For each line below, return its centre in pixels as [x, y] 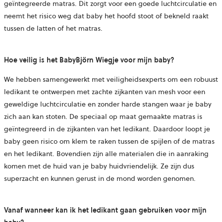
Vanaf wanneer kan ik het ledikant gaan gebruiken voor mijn [105, 210]
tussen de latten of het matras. [53, 28]
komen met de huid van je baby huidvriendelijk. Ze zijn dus [99, 166]
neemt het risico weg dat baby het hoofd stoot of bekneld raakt [106, 16]
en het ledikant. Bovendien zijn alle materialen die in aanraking [106, 154]
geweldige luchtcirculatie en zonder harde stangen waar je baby [108, 104]
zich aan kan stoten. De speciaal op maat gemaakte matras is [103, 117]
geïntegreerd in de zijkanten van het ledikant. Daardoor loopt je [107, 129]
